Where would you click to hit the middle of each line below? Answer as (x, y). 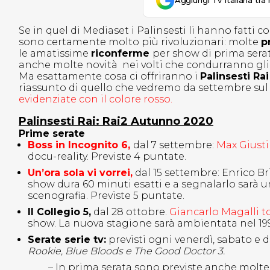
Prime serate (52, 134)
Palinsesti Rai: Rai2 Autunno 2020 (116, 121)
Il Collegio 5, (59, 212)
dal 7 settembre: (174, 145)
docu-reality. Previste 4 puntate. (107, 157)
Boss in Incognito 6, (79, 145)
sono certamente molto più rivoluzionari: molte (140, 42)
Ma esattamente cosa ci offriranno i (109, 77)
